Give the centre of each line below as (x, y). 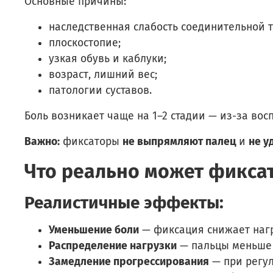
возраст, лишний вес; (103, 74)
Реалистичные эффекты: (124, 202)
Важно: (42, 141)
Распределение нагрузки (113, 246)
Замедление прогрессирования (129, 261)
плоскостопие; (85, 43)
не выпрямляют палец (179, 141)
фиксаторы (91, 141)
